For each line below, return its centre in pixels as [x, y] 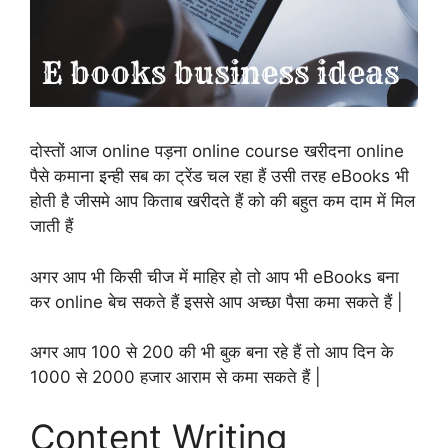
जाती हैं [51, 226]
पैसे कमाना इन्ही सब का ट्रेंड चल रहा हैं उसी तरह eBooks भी [219, 176]
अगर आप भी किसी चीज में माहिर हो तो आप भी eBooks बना [214, 276]
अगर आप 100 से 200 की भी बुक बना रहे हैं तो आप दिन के [212, 352]
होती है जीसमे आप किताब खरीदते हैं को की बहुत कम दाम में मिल [222, 201]
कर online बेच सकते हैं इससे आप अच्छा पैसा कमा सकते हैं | [216, 301]
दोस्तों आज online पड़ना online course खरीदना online [217, 151]
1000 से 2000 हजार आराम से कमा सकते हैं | [175, 377]
